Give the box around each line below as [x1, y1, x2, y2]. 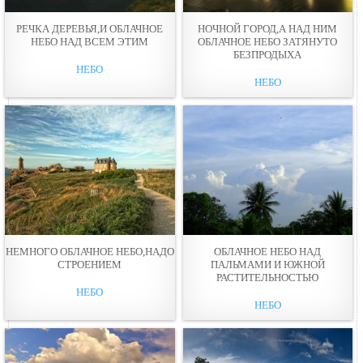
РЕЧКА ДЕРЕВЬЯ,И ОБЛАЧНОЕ [16, 22, 164, 35]
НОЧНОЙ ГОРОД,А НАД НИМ [198, 22, 338, 35]
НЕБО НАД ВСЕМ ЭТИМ [31, 35, 149, 48]
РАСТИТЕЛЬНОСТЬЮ [216, 271, 319, 284]
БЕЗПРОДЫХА [233, 48, 302, 61]
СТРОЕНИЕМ [58, 258, 122, 271]
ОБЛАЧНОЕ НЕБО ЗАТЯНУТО [198, 35, 338, 48]
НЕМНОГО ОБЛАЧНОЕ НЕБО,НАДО [5, 245, 174, 258]
